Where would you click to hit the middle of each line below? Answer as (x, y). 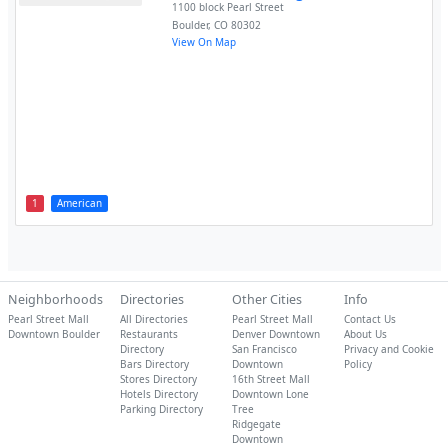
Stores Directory (158, 379)
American (79, 203)
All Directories (153, 319)
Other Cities (266, 299)
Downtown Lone (270, 394)
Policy (357, 364)
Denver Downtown (275, 334)
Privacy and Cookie (388, 349)
